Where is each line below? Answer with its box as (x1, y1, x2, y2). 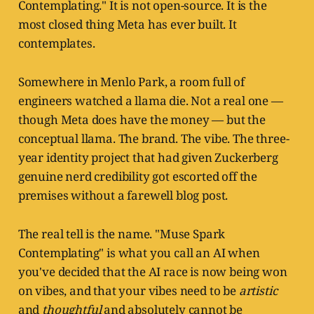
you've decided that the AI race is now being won (18, 264, 287, 280)
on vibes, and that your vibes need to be (18, 282, 239, 299)
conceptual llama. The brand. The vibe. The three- (18, 130, 289, 147)
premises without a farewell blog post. (18, 187, 228, 204)
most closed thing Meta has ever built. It (18, 16, 237, 33)
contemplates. (18, 35, 95, 52)
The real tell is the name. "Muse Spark (18, 226, 226, 243)
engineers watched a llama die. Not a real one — (18, 93, 283, 109)
